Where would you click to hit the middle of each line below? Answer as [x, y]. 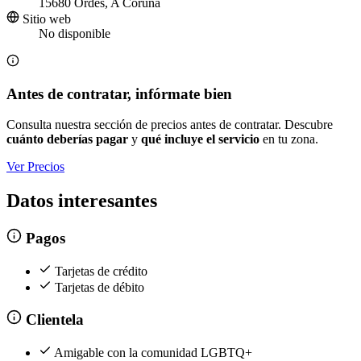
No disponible [75, 34]
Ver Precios [35, 167]
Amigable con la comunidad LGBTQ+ [153, 352]
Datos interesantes [82, 201]
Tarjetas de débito [100, 287]
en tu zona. [289, 139]
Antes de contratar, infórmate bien [119, 93]
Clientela [52, 320]
